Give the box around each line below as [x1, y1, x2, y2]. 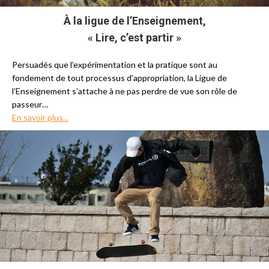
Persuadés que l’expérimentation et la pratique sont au [12, 59, 217, 70]
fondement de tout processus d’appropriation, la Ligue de [12, 73, 227, 83]
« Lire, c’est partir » [88, 31, 181, 44]
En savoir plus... [12, 112, 68, 122]
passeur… [12, 99, 48, 109]
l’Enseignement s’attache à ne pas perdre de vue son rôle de [12, 86, 237, 96]
